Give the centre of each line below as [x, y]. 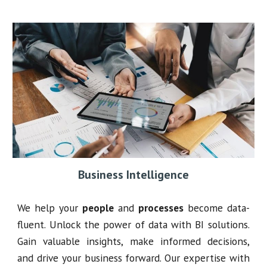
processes [161, 207]
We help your [50, 207]
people [98, 207]
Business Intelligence [133, 174]
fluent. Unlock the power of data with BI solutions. [133, 224]
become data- [216, 207]
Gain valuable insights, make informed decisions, [133, 241]
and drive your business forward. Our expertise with [133, 257]
